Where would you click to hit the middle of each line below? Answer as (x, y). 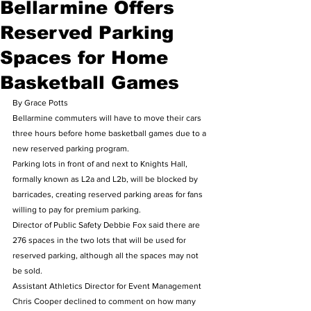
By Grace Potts (41, 103)
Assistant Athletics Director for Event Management (108, 286)
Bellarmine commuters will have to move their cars (108, 118)
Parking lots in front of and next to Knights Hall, (101, 164)
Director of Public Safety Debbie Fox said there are (107, 225)
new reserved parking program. (74, 149)
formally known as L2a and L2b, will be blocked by (106, 179)
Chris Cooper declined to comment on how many (105, 301)
